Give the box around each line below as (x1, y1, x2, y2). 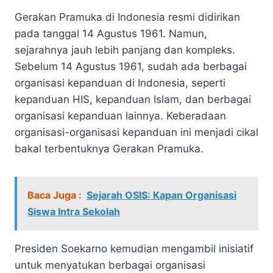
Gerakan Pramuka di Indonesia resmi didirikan (15, 10, 240, 23)
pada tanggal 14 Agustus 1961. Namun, (15, 27, 207, 40)
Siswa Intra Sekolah (27, 205, 120, 218)
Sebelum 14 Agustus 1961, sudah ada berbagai (15, 60, 247, 73)
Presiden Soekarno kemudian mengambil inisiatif (15, 242, 253, 255)
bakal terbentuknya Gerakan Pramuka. (15, 142, 204, 155)
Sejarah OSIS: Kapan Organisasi (87, 188, 236, 201)
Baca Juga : (27, 188, 82, 201)
